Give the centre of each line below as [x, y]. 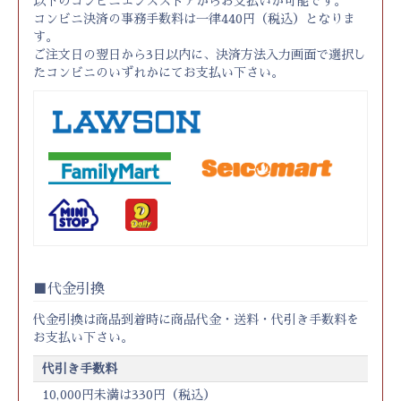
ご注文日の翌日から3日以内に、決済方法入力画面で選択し [200, 55]
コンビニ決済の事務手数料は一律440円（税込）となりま [194, 19]
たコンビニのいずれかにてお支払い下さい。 [158, 73]
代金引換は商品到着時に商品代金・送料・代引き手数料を [196, 320]
